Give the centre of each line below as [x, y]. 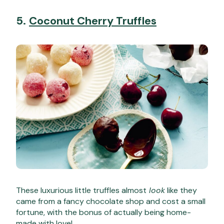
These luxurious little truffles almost [81, 190]
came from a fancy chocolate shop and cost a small [111, 201]
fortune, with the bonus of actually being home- [103, 212]
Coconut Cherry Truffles [93, 20]
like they [181, 190]
